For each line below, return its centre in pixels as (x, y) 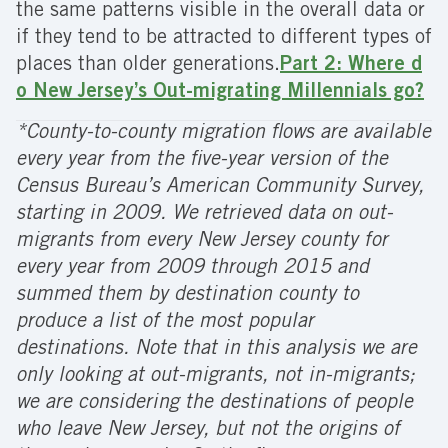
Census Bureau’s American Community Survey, (220, 187)
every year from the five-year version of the (202, 160)
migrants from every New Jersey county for (202, 241)
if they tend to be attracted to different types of (224, 38)
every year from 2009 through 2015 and (192, 268)
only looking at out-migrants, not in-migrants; (215, 376)
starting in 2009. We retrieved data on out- (204, 214)
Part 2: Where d (351, 65)
